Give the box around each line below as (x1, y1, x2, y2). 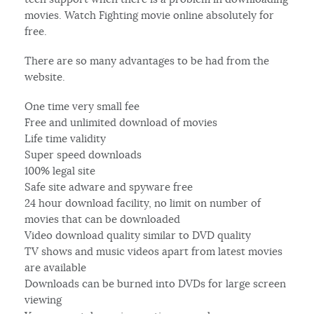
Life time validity (25, 131, 107, 145)
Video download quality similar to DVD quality (25, 228, 252, 242)
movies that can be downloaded (25, 212, 181, 226)
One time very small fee (25, 99, 140, 113)
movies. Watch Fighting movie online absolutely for (25, 8, 275, 22)
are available (25, 260, 87, 274)
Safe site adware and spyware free (25, 179, 193, 193)
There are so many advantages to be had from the (25, 53, 270, 67)
